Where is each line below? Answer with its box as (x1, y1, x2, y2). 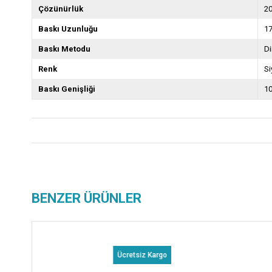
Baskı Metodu (38, 44, 90, 54)
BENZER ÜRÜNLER (32, 191, 141, 206)
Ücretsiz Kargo (13, 251, 64, 260)
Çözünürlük (38, 4, 83, 14)
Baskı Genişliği (38, 84, 95, 94)
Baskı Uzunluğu (38, 24, 98, 34)
